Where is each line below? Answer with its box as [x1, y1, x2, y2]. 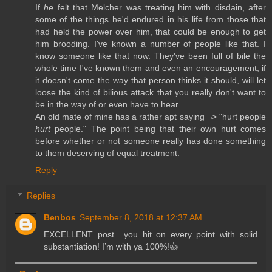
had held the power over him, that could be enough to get [35, 27, 266, 37]
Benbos [44, 212, 76, 222]
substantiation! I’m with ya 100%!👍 [44, 241, 178, 251]
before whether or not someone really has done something [35, 136, 266, 146]
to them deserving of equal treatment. [35, 148, 180, 158]
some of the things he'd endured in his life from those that [35, 15, 266, 25]
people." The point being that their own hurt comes [50, 124, 266, 134]
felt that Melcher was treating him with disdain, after [53, 2, 267, 13]
